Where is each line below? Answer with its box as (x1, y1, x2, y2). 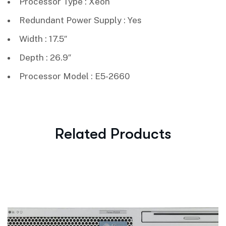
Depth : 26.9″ (19, 52, 71, 63)
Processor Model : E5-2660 (19, 71, 130, 81)
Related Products (54, 125, 172, 142)
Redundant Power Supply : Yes (19, 15, 142, 25)
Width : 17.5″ (19, 33, 67, 44)
